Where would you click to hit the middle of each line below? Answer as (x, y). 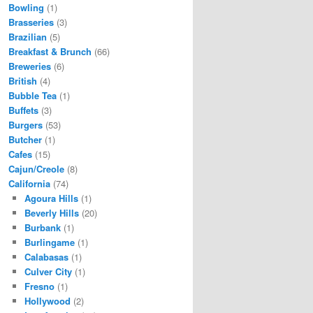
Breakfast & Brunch (50, 52)
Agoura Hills (51, 198)
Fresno (39, 286)
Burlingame (49, 242)
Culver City (48, 272)
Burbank (42, 228)
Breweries (30, 66)
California (29, 184)
